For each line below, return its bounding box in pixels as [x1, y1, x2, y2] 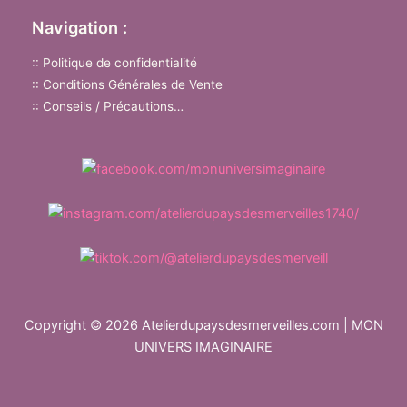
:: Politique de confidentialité [32, 55, 197, 70]
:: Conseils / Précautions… [32, 98, 184, 114]
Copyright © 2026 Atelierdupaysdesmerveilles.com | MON [24, 317, 383, 333]
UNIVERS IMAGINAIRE [134, 339, 273, 355]
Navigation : [32, 17, 127, 38]
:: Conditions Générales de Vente [32, 76, 223, 92]
